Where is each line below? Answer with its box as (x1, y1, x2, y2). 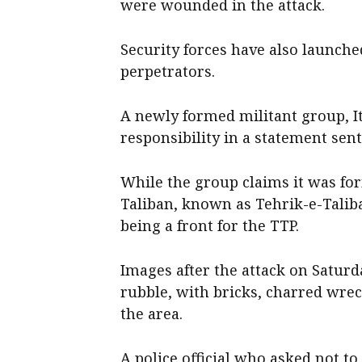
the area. (120, 304, 183, 324)
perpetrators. (120, 61, 216, 82)
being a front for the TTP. (120, 216, 300, 236)
